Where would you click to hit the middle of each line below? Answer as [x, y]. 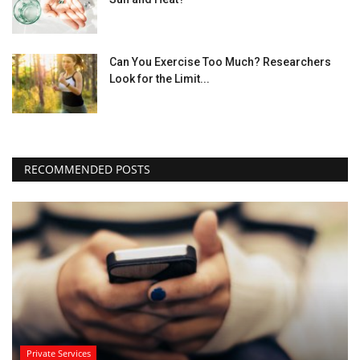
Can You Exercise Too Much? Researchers [220, 61]
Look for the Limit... [160, 78]
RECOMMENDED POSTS [87, 169]
